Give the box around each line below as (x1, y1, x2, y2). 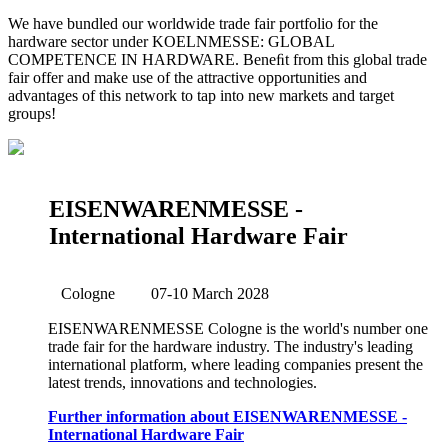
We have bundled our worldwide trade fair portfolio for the (8, 15, 378, 33)
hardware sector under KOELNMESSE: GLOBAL (8, 33, 334, 51)
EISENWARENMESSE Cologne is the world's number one (48, 320, 428, 338)
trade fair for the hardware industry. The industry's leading (48, 338, 413, 356)
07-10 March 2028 (139, 285, 269, 302)
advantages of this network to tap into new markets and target (8, 87, 394, 105)
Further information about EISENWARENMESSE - (48, 408, 407, 426)
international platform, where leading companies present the (48, 356, 423, 374)
